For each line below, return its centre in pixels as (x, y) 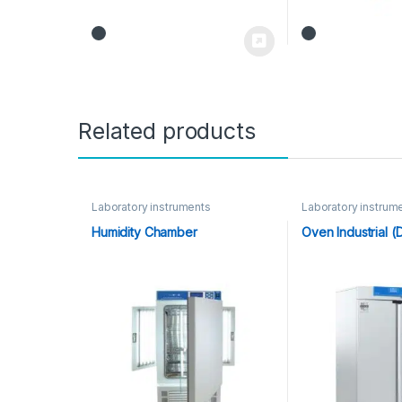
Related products (167, 131)
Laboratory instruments (151, 207)
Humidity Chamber (144, 232)
